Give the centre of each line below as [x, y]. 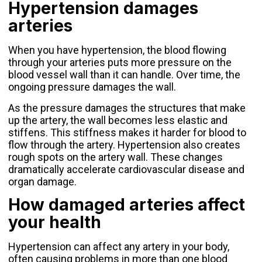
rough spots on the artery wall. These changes [116, 157]
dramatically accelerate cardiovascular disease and [126, 169]
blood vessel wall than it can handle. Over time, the [124, 75]
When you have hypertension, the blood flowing [117, 50]
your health [55, 222]
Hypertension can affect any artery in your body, [119, 246]
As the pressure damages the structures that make [127, 108]
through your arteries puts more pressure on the [120, 63]
